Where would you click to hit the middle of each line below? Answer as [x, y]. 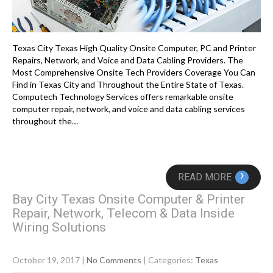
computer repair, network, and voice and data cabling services [129, 108]
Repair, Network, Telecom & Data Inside [123, 213]
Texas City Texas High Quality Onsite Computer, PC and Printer [134, 48]
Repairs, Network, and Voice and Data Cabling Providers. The [128, 60]
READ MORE [205, 177]
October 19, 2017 [46, 260]
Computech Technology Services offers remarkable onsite [123, 96]
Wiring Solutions [59, 227]
